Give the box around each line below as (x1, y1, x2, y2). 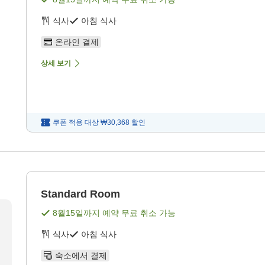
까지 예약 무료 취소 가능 (83, 208, 176, 218)
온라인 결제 (55, 37, 99, 47)
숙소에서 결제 (55, 251, 107, 261)
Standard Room (41, 188, 120, 201)
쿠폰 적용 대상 (53, 118, 99, 127)
